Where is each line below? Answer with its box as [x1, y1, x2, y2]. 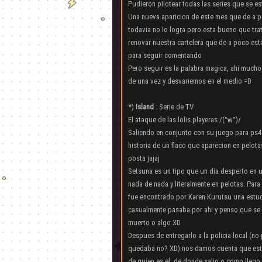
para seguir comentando [128, 51, 202, 60]
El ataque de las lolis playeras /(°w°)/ [128, 115, 241, 124]
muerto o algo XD [128, 218, 181, 227]
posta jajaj [128, 154, 160, 163]
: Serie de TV [156, 102, 194, 111]
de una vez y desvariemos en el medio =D [128, 77, 251, 85]
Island [136, 102, 156, 111]
